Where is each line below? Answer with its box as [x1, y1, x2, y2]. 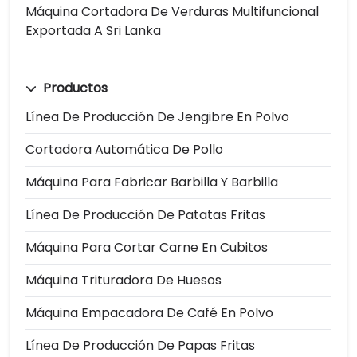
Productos [40, 78, 108, 97]
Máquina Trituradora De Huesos [25, 270, 222, 289]
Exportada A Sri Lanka [25, 21, 161, 40]
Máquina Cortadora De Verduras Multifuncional [25, 2, 319, 21]
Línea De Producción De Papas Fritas [25, 335, 255, 355]
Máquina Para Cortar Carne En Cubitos [25, 237, 268, 257]
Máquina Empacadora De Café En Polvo [25, 303, 273, 322]
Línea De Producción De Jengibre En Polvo [25, 107, 289, 126]
